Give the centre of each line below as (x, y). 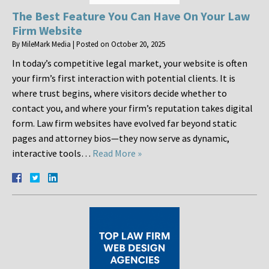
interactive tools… (52, 153)
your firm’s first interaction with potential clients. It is (124, 78)
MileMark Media (46, 44)
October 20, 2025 (138, 44)
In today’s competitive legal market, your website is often (130, 63)
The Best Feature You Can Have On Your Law (131, 16)
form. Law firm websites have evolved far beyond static (124, 123)
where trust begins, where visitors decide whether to (119, 93)
